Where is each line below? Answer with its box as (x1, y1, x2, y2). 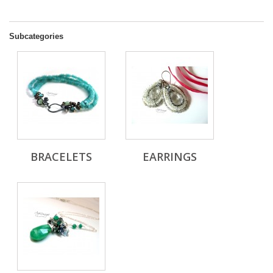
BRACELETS (30, 149, 92, 164)
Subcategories (9, 32, 63, 41)
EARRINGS (143, 149, 197, 164)
